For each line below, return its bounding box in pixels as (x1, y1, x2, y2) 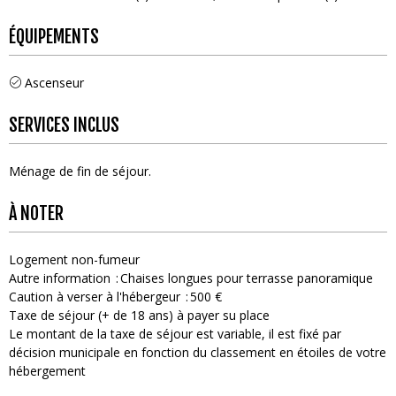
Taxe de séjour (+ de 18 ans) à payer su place (9, 306, 270, 324)
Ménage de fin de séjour (9, 162, 148, 179)
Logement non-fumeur (9, 250, 140, 268)
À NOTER (9, 202, 64, 225)
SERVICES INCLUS (9, 113, 119, 136)
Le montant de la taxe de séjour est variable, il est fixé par (9, 324, 341, 342)
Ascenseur (25, 73, 84, 91)
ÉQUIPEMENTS (9, 25, 99, 48)
